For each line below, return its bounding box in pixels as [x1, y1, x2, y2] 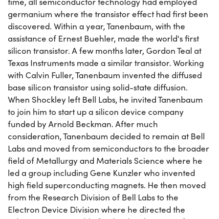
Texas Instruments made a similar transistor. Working [8, 57, 204, 68]
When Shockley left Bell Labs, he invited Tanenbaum [8, 93, 203, 105]
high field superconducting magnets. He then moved [8, 179, 206, 191]
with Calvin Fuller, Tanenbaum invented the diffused [8, 69, 202, 81]
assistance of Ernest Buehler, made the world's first [8, 32, 199, 44]
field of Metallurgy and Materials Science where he [8, 154, 202, 166]
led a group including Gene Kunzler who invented [8, 167, 195, 178]
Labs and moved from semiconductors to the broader [8, 142, 209, 154]
